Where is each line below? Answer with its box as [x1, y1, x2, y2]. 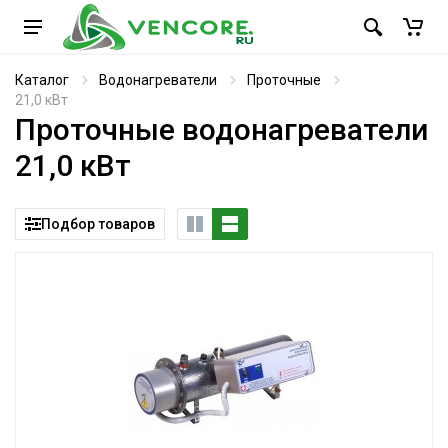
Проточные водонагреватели [15, 112, 428, 147]
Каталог [15, 72, 69, 88]
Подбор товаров [41, 215, 155, 232]
